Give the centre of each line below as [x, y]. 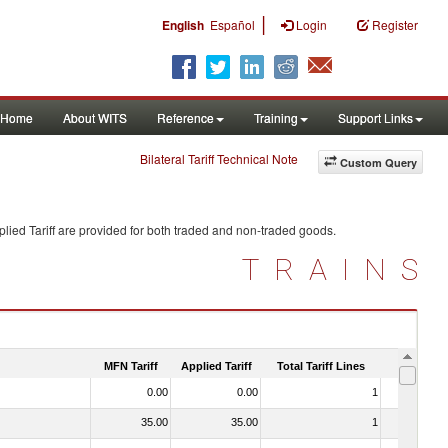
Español [232, 24]
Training [276, 117]
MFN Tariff [131, 365]
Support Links [375, 117]
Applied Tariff [216, 365]
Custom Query [378, 162]
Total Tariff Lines [321, 365]
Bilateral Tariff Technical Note [219, 158]
